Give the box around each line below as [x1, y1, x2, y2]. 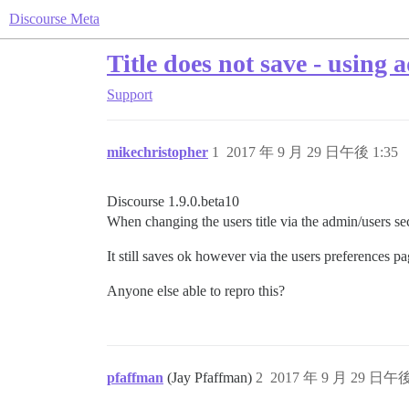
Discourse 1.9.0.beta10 [107, 194, 239, 209]
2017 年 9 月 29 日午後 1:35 [226, 144, 398, 160]
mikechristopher [107, 144, 208, 160]
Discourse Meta [9, 11, 100, 26]
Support [107, 87, 152, 102]
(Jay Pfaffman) [167, 370, 256, 385]
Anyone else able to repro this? [107, 283, 285, 299]
